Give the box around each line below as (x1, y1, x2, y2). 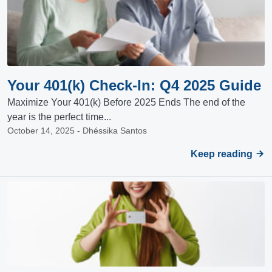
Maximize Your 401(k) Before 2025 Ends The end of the (7, 97, 245, 107)
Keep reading (191, 149, 255, 159)
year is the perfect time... (7, 112, 111, 122)
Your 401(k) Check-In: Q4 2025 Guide (7, 77, 261, 93)
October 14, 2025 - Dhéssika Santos (7, 126, 147, 135)
